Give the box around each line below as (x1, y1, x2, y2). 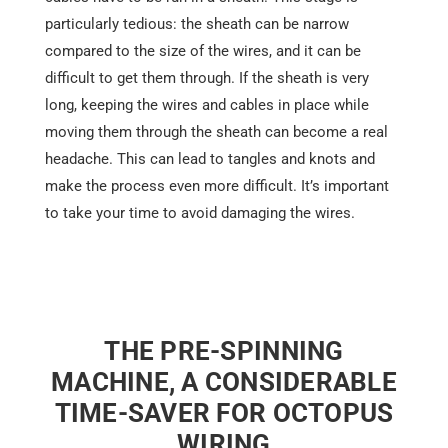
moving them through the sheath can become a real (44, 123, 388, 142)
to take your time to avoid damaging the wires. (44, 204, 355, 223)
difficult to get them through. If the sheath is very (44, 69, 369, 88)
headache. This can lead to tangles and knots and (44, 150, 375, 169)
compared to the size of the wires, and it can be (44, 42, 361, 61)
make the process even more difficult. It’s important (44, 177, 389, 196)
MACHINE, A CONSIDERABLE (51, 367, 397, 398)
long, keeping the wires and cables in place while (44, 96, 369, 115)
